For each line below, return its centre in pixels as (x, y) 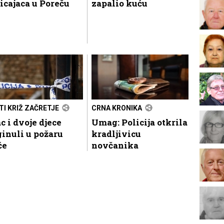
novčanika (115, 145)
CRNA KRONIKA (117, 108)
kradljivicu (116, 133)
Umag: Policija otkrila (139, 122)
